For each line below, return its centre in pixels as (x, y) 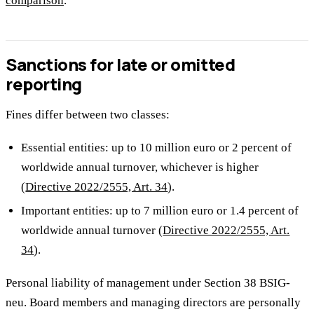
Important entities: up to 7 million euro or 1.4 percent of (160, 211)
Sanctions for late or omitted (121, 64)
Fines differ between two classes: (88, 115)
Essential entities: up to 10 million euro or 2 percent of (157, 147)
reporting (44, 84)
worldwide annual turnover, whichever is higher (140, 167)
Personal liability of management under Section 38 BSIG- (148, 282)
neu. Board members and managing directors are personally (153, 302)
